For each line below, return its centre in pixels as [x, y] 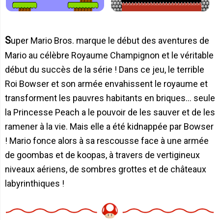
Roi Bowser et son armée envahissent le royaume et [106, 83]
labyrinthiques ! [35, 183]
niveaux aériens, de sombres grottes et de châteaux [106, 169]
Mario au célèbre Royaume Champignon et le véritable [109, 55]
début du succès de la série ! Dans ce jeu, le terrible [105, 69]
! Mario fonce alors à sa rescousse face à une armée [107, 140]
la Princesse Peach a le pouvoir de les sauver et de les [110, 112]
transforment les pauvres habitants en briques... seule [110, 98]
